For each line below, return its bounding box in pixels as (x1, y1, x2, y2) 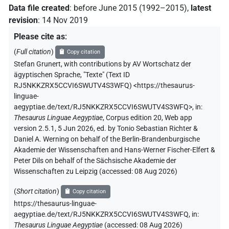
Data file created (9, 3, 70, 13)
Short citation (16, 187, 57, 196)
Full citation (16, 47, 51, 56)
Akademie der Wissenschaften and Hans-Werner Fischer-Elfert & (14, 146, 215, 155)
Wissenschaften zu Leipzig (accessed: (14, 167, 134, 176)
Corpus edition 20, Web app (106, 113, 192, 123)
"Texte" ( (83, 71, 108, 80)
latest (191, 3, 211, 13)
